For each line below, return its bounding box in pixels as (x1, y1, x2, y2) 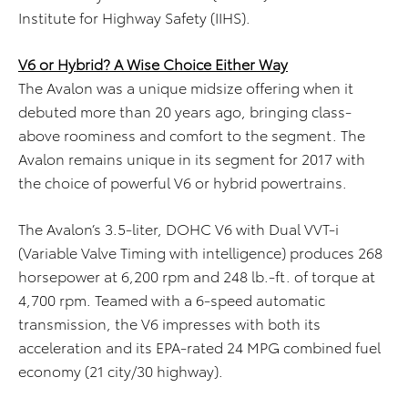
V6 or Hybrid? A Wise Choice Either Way (18, 53, 288, 75)
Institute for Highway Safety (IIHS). (18, 6, 250, 28)
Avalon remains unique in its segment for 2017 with (18, 148, 365, 169)
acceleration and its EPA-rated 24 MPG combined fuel (18, 336, 381, 358)
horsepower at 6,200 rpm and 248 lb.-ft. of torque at (18, 265, 375, 287)
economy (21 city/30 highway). (18, 360, 223, 382)
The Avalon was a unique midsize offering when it (18, 76, 353, 98)
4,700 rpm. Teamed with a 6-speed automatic (18, 289, 325, 311)
